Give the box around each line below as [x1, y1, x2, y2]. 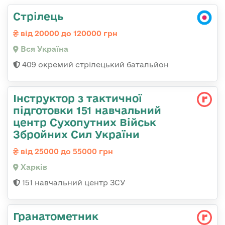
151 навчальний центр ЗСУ [20, 178, 126, 187]
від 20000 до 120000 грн [19, 29, 118, 38]
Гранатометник [13, 210, 98, 222]
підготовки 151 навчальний [13, 104, 161, 117]
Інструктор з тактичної [13, 92, 142, 104]
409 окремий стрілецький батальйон [20, 60, 169, 69]
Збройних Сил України [13, 128, 140, 141]
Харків [19, 163, 47, 172]
